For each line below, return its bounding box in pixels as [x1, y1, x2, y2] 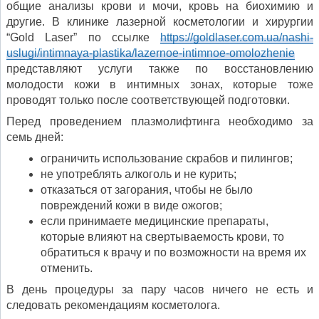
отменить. [41, 262, 93, 275]
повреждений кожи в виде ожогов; [41, 199, 222, 212]
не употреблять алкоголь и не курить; [41, 168, 236, 181]
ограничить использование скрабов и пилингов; [41, 152, 293, 165]
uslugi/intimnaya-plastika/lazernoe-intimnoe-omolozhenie [6, 47, 295, 60]
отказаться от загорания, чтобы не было [41, 184, 253, 197]
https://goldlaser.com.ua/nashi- [160, 31, 313, 44]
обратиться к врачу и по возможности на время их [41, 246, 306, 259]
